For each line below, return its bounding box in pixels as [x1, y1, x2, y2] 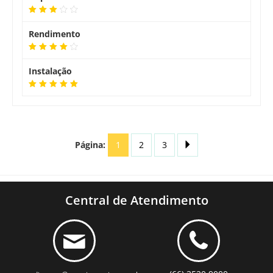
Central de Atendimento [65, 192, 208, 208]
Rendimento [29, 28, 80, 40]
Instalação [29, 65, 72, 77]
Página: [75, 139, 105, 151]
